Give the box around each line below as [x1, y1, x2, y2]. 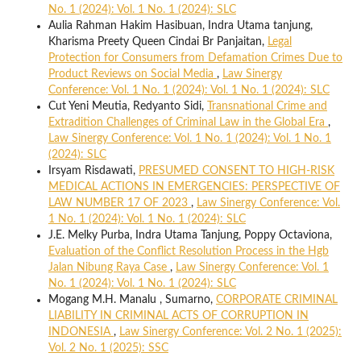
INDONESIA [48, 326, 114, 338]
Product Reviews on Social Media [48, 68, 217, 80]
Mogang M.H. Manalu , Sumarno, [48, 293, 216, 305]
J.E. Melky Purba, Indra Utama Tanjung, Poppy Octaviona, [48, 229, 332, 241]
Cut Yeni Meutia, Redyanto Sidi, [48, 100, 207, 112]
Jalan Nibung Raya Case [48, 261, 170, 273]
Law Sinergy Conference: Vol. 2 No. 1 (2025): [118, 326, 342, 338]
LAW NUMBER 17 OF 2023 [48, 197, 191, 209]
